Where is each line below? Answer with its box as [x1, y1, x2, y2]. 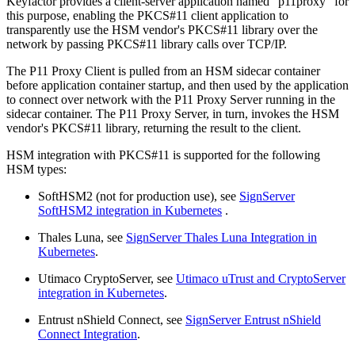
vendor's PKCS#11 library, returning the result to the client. [6, 121, 301, 136]
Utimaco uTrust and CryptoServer [176, 272, 345, 286]
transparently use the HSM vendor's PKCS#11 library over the [6, 23, 318, 37]
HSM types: [6, 162, 67, 177]
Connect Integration [38, 327, 137, 342]
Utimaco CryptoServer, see [38, 272, 176, 286]
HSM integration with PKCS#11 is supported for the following [6, 148, 320, 162]
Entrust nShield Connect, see [38, 313, 185, 327]
